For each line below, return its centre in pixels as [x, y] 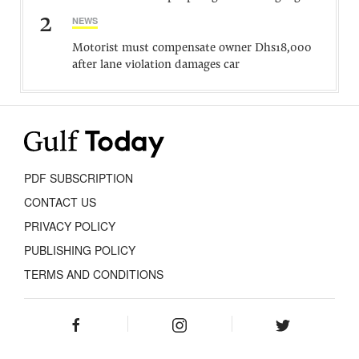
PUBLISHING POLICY [80, 250]
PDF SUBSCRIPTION [79, 178]
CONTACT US [60, 202]
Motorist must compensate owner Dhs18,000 [192, 48]
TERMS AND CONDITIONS [94, 274]
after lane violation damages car [156, 65]
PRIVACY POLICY [70, 226]
